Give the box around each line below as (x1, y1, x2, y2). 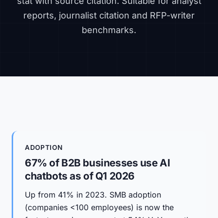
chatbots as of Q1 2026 (25, 170, 135, 182)
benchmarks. (82, 25, 136, 35)
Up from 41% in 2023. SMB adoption (25, 190, 161, 200)
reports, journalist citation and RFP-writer (23, 10, 195, 20)
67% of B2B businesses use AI (25, 157, 170, 169)
